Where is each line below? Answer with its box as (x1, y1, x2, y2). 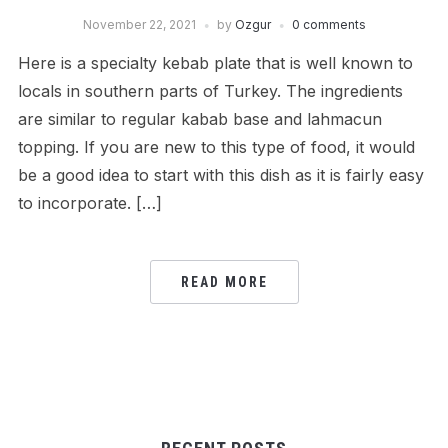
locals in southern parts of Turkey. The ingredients (17, 81, 403, 102)
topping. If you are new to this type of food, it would (17, 137, 415, 158)
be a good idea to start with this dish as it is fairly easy (17, 165, 424, 186)
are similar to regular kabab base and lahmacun (17, 109, 382, 130)
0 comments (291, 17, 366, 33)
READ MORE (180, 274, 268, 291)
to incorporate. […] (17, 193, 162, 214)
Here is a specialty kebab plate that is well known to (17, 53, 413, 74)
